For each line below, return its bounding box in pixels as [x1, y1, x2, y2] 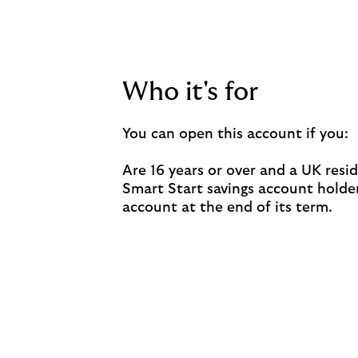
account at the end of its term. [122, 201, 332, 215]
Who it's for [122, 79, 258, 105]
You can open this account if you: [122, 127, 348, 141]
